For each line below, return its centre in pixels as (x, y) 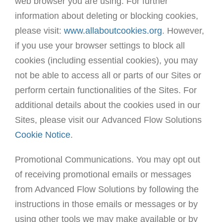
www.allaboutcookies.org (113, 31)
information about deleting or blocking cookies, (106, 16)
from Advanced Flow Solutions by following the (107, 190)
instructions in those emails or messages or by (106, 204)
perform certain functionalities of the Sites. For (106, 90)
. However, (183, 31)
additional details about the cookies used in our (107, 105)
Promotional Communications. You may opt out (107, 160)
